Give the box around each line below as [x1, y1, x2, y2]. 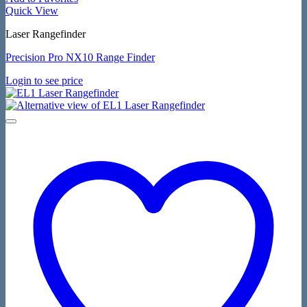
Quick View [5, 5, 58, 16]
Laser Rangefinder [5, 28, 86, 40]
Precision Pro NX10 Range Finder [5, 51, 155, 63]
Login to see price [5, 75, 83, 86]
